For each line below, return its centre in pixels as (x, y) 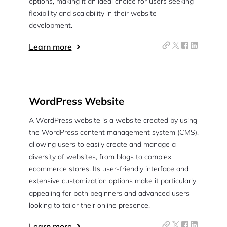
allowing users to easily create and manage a (102, 144)
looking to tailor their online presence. (89, 205)
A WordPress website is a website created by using (113, 120)
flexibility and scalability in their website (92, 13)
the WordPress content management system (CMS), (113, 132)
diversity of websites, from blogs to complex (100, 157)
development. (50, 25)
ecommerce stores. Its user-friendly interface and (108, 169)
